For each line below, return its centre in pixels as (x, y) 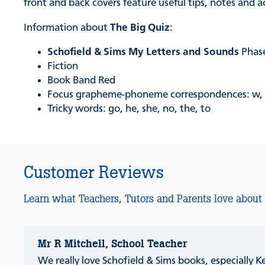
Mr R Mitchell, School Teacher (113, 244)
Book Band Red (82, 81)
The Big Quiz (140, 28)
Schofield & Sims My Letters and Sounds (143, 52)
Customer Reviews (94, 172)
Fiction (63, 67)
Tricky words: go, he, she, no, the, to (129, 109)
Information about (67, 28)
